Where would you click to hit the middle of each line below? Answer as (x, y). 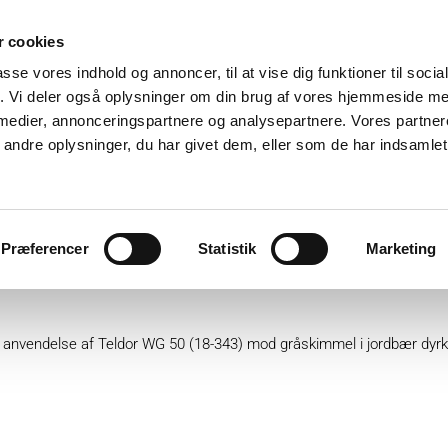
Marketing (401, 248)
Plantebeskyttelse (125, 188)
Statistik (227, 248)
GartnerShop (281, 188)
